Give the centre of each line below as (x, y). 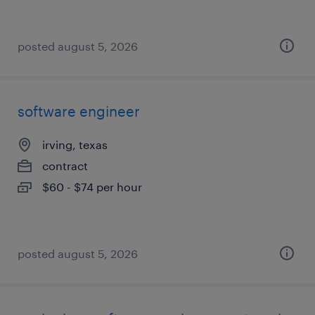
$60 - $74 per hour (92, 187)
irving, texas (75, 144)
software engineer (79, 111)
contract (65, 166)
